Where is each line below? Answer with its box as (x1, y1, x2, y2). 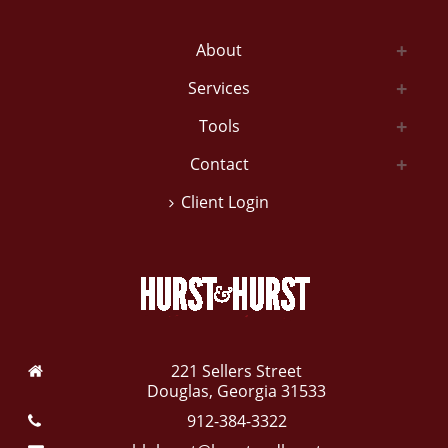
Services (188, 77, 250, 99)
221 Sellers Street (171, 360, 302, 382)
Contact (189, 153, 249, 175)
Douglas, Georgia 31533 (147, 380, 326, 402)
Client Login (181, 191, 269, 213)
